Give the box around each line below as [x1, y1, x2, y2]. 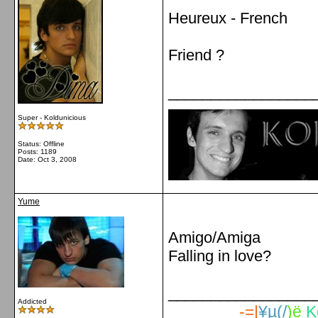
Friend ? [168, 46, 224, 64]
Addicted [18, 297, 47, 305]
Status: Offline [18, 140, 65, 148]
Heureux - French [168, 9, 287, 27]
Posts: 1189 [18, 148, 57, 155]
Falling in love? [168, 247, 271, 265]
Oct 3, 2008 [38, 155, 77, 163]
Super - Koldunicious [18, 114, 86, 121]
